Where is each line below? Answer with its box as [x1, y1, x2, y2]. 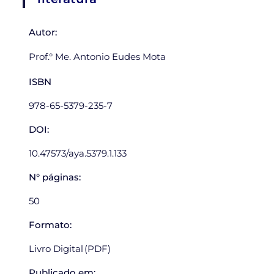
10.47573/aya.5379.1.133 [29, 147, 127, 159]
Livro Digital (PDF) [29, 242, 111, 254]
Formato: [29, 218, 72, 231]
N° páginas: [29, 171, 81, 183]
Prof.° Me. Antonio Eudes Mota [29, 50, 166, 62]
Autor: [29, 26, 57, 38]
